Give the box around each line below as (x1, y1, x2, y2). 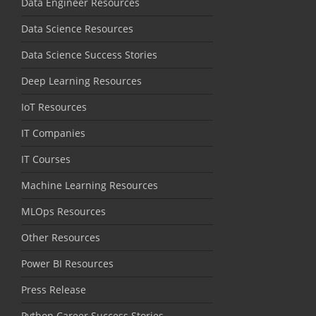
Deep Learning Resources (21, 73, 142, 87)
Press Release (21, 282, 86, 296)
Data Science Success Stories (21, 47, 157, 61)
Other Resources (21, 230, 100, 244)
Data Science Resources (21, 21, 133, 35)
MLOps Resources (21, 204, 106, 218)
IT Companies (21, 126, 85, 140)
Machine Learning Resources (21, 178, 158, 192)
